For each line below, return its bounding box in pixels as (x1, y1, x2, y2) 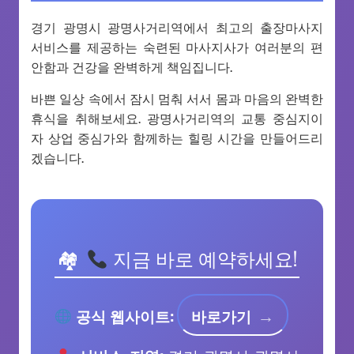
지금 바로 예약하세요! (107, 243, 297, 273)
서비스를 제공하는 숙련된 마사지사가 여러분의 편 (31, 37, 323, 57)
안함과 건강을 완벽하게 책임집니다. (31, 57, 232, 77)
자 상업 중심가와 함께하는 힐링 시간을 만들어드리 (31, 128, 323, 148)
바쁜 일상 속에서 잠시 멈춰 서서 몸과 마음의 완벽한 (31, 88, 323, 108)
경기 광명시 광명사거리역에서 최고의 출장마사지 (31, 17, 323, 37)
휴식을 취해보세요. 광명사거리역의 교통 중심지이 (31, 108, 323, 128)
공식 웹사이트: (71, 304, 174, 328)
